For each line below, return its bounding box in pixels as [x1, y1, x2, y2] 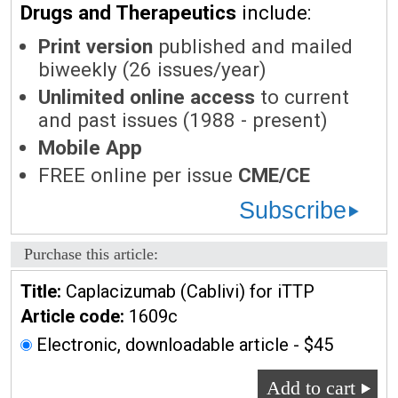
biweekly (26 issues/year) [38, 58, 267, 81]
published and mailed [153, 35, 353, 58]
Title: [20, 281, 61, 302]
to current [255, 85, 349, 108]
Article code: [20, 306, 124, 327]
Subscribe [239, 197, 346, 224]
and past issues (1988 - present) [38, 108, 328, 131]
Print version [38, 35, 153, 58]
